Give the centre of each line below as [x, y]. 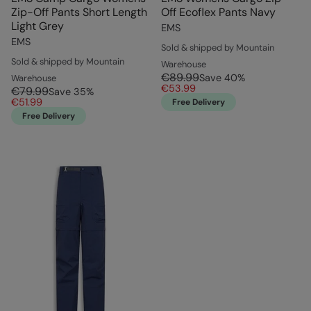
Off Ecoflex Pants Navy [218, 12]
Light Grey [37, 26]
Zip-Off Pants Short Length [79, 12]
